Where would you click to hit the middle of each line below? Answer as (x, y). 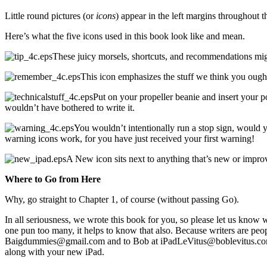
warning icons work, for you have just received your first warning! (130, 138)
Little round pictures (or (50, 15)
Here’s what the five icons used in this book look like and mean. (125, 36)
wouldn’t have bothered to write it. (70, 107)
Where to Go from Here (53, 179)
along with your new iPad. (55, 252)
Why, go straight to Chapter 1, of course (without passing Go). (122, 199)
